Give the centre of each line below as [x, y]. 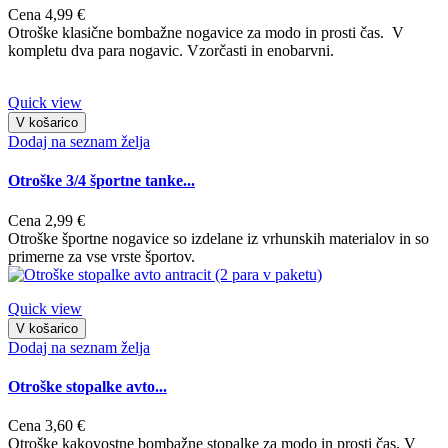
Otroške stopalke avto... [87, 387]
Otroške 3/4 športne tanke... [101, 181]
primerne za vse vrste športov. [101, 256]
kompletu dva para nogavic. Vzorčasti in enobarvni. [171, 51]
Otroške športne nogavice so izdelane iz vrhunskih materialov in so [218, 238]
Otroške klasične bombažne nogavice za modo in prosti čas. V [206, 33]
